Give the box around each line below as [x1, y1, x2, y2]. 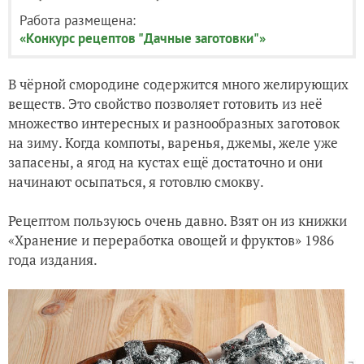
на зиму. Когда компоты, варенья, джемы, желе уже [8, 133, 338, 153]
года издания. [8, 250, 100, 270]
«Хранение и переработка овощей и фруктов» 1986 [8, 231, 334, 250]
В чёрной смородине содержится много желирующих [8, 75, 349, 94]
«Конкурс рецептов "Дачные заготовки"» [19, 29, 266, 48]
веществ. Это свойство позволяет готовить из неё [8, 94, 323, 114]
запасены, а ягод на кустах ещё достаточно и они [8, 153, 323, 172]
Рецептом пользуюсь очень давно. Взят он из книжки [8, 211, 347, 231]
